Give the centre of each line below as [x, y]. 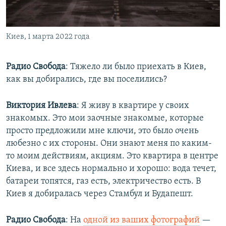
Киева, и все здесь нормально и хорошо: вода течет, [111, 168]
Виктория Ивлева [41, 105]
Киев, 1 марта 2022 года [48, 37]
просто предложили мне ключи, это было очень [102, 131]
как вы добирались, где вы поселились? [87, 79]
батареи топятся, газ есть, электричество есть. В [103, 181]
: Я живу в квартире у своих [133, 105]
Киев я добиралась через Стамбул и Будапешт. [100, 194]
